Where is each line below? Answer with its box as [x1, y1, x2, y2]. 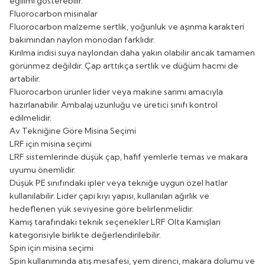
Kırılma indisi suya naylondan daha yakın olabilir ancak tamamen [9, 47, 255, 58]
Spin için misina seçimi [9, 242, 93, 253]
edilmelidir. [9, 112, 51, 123]
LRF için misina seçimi [9, 138, 92, 149]
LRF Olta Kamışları [151, 216, 221, 227]
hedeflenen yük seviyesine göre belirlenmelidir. [9, 203, 193, 214]
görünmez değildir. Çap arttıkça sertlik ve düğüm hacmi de [9, 60, 238, 71]
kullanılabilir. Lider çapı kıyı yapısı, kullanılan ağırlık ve [9, 190, 209, 201]
